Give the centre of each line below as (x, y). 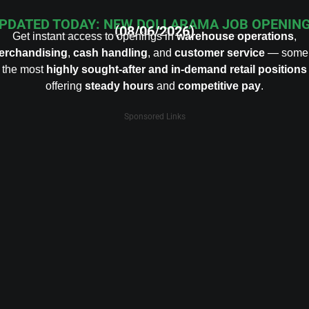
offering (65, 86)
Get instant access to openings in (94, 36)
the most (24, 69)
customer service (220, 53)
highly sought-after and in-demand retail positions (177, 69)
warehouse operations (235, 36)
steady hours (119, 86)
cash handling (110, 53)
